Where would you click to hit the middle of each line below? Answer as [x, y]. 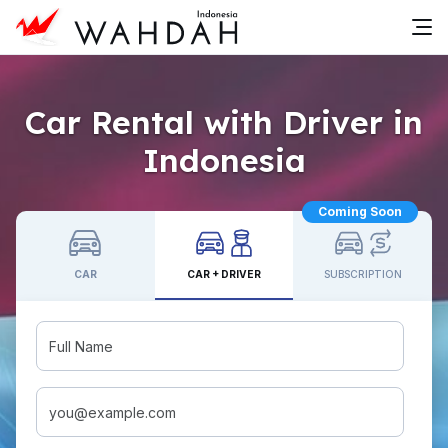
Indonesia [224, 160]
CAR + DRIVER [224, 274]
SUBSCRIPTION [362, 274]
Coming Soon [360, 211]
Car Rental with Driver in [224, 122]
